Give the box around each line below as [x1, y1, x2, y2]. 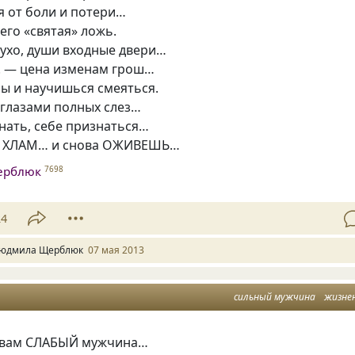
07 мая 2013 [88, 243, 144, 258]
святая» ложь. [30, 21, 117, 40]
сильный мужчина [234, 290, 315, 304]
